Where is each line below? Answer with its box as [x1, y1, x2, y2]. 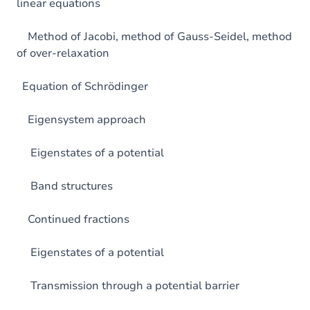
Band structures [17, 179, 113, 194]
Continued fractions [17, 212, 129, 227]
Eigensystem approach [17, 112, 146, 127]
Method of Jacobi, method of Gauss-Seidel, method [17, 29, 292, 44]
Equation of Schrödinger [17, 79, 148, 94]
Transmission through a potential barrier [17, 278, 239, 293]
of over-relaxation [17, 46, 109, 61]
